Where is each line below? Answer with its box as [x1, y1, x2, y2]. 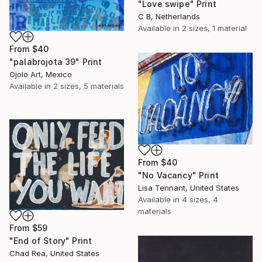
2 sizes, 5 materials [53, 81, 124, 91]
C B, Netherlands [138, 12, 200, 22]
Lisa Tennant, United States [138, 182, 239, 192]
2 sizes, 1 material [182, 23, 247, 33]
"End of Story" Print [9, 235, 92, 246]
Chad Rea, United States [9, 248, 99, 258]
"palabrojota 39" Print [9, 57, 102, 67]
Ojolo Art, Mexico [9, 70, 72, 79]
